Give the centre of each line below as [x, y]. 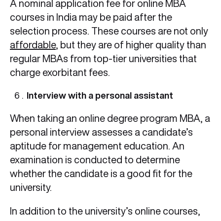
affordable [33, 45]
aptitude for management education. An [97, 146]
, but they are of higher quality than [131, 45]
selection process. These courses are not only [109, 31]
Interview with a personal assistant [101, 95]
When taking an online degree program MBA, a [110, 118]
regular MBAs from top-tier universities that [103, 59]
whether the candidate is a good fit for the [101, 174]
